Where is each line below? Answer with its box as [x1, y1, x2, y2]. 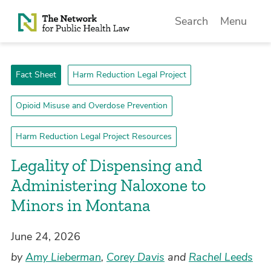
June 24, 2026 [11, 229, 80, 244]
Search [175, 14, 209, 28]
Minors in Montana [11, 195, 151, 215]
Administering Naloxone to [11, 175, 206, 195]
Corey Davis [106, 250, 165, 264]
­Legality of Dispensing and [11, 155, 202, 175]
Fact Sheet [16, 69, 56, 80]
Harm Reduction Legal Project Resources [16, 131, 172, 142]
